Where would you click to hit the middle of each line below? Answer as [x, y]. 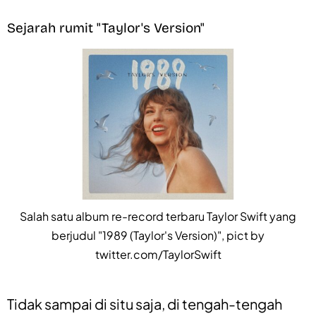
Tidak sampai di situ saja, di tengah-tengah [145, 303]
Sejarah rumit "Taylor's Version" [106, 28]
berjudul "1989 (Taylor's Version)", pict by [158, 235]
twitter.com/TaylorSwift [158, 254]
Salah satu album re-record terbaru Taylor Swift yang [158, 216]
